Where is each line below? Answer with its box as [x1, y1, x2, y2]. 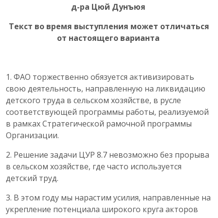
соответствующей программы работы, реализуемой [6, 107, 209, 118]
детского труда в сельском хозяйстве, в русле [6, 95, 181, 106]
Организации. [6, 130, 59, 141]
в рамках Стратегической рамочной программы [6, 118, 192, 129]
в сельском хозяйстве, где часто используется [6, 161, 182, 172]
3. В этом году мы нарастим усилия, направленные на [6, 192, 211, 203]
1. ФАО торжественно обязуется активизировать [6, 72, 194, 83]
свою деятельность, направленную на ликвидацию [6, 83, 205, 94]
